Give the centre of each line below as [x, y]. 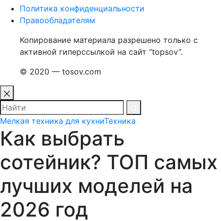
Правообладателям [57, 20]
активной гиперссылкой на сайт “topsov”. [101, 52]
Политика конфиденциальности [82, 8]
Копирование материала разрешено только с [109, 40]
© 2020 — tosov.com [60, 72]
